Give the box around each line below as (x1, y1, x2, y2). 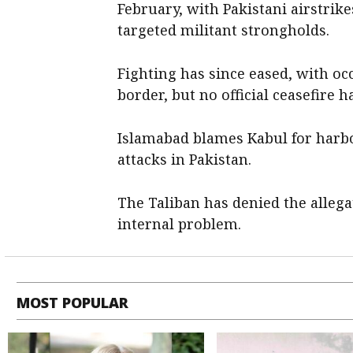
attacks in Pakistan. (117, 150, 252, 169)
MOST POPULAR (17, 293, 129, 313)
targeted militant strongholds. (117, 20, 330, 40)
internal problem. (117, 214, 242, 234)
